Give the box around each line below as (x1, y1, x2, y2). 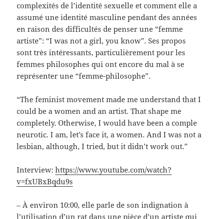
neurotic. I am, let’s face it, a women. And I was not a (17, 130, 202, 140)
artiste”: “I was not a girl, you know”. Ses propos (17, 36, 186, 46)
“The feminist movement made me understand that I (17, 94, 201, 105)
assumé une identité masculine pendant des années (17, 12, 197, 22)
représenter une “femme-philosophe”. (17, 71, 151, 81)
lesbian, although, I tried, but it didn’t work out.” (17, 141, 188, 152)
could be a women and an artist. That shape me (17, 106, 182, 116)
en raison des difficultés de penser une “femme (17, 24, 183, 34)
